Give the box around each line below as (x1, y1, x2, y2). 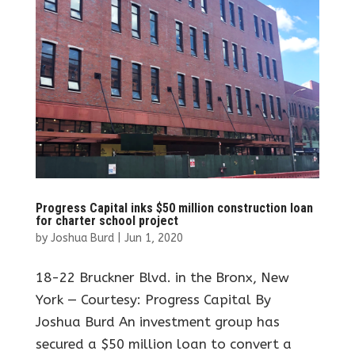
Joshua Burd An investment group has (35, 314, 280, 330)
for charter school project (35, 213, 178, 229)
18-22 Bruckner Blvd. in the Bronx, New (35, 269, 289, 286)
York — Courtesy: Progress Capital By (35, 292, 271, 308)
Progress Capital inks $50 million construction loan (35, 200, 313, 216)
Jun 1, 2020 (124, 231, 183, 246)
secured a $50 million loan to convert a (35, 336, 292, 353)
